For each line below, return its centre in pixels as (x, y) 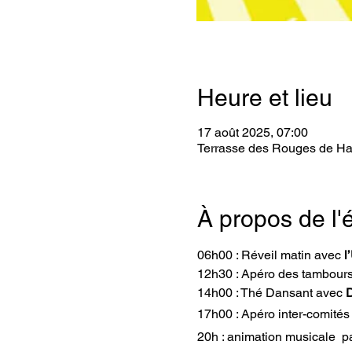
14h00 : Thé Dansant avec (271, 293)
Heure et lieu (264, 98)
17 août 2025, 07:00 (252, 132)
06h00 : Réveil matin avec (270, 255)
